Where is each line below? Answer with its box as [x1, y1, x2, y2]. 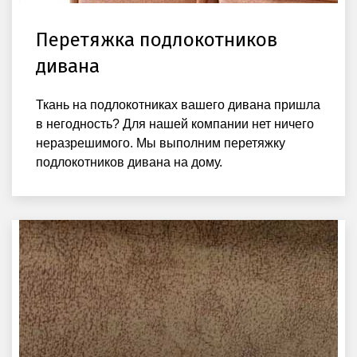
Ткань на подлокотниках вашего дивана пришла [36, 97, 320, 112]
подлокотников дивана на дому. [36, 155, 222, 169]
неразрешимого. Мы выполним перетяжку [36, 135, 285, 150]
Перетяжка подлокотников [36, 28, 277, 51]
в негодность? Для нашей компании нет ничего [36, 116, 314, 131]
